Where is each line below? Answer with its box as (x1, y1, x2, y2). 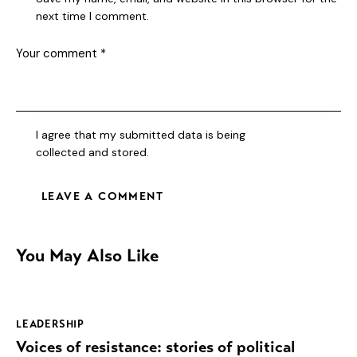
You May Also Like (16, 245, 159, 267)
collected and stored (36, 145, 147, 160)
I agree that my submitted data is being (36, 127, 246, 143)
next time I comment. (36, 9, 150, 24)
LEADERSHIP (16, 318, 84, 331)
